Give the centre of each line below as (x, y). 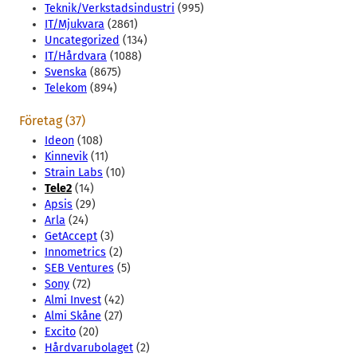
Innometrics (75, 253)
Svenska (66, 73)
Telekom (66, 88)
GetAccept (71, 237)
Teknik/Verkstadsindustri (110, 9)
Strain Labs (74, 173)
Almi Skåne (73, 316)
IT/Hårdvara (76, 57)
